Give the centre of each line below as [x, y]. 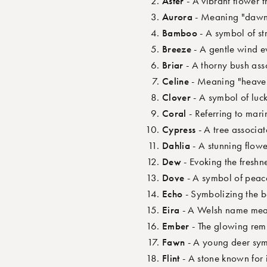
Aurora [178, 17]
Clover [177, 97]
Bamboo [180, 33]
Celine [176, 81]
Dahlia [176, 146]
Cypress [179, 130]
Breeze [177, 49]
